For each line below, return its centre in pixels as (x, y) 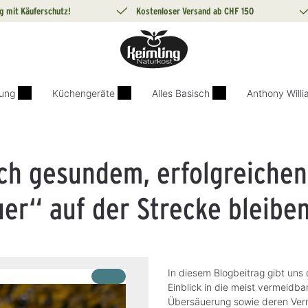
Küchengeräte (84, 93)
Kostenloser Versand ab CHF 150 (195, 11)
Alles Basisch (181, 93)
